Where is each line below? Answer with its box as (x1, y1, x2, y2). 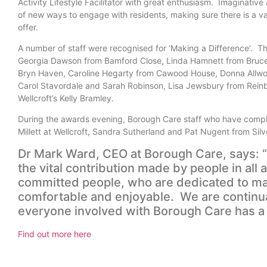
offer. (18, 21, 48, 32)
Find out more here (18, 228, 91, 239)
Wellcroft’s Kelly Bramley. (18, 92, 123, 103)
